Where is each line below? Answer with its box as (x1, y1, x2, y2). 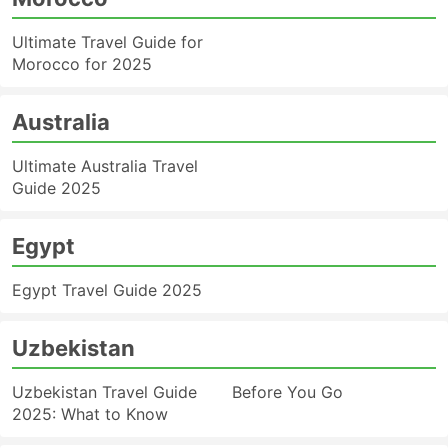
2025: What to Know (12, 404, 168, 424)
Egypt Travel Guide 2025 (12, 280, 202, 300)
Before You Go (232, 382, 343, 402)
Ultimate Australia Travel (12, 156, 198, 176)
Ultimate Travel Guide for (12, 32, 203, 52)
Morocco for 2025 (12, 54, 152, 74)
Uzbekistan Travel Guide (12, 382, 197, 402)
